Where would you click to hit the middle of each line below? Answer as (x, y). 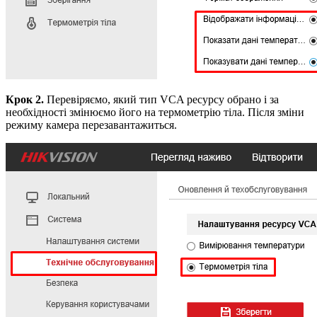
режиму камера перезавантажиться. (93, 125)
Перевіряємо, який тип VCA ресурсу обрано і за (161, 99)
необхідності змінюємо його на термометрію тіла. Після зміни (155, 112)
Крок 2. (25, 99)
